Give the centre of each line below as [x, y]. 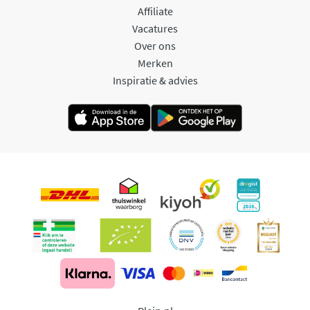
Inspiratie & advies [155, 80]
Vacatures [155, 28]
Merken [155, 63]
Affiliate [155, 11]
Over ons [155, 45]
